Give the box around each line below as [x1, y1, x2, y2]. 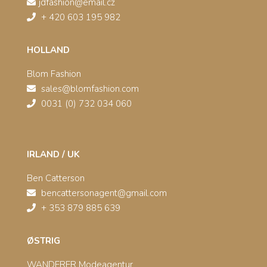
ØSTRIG [26, 234, 60, 247]
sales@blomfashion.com [41, 82, 139, 95]
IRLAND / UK [26, 148, 80, 160]
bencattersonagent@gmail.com [41, 187, 167, 199]
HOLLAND [26, 44, 70, 56]
